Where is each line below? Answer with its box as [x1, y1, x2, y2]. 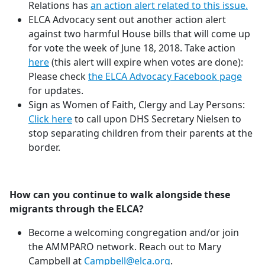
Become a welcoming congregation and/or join [28, 226, 239, 239]
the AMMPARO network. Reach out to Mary [28, 240, 221, 253]
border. [28, 141, 60, 154]
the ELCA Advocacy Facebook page [88, 70, 242, 83]
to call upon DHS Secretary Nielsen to [72, 112, 241, 125]
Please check [28, 70, 88, 83]
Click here [28, 112, 72, 125]
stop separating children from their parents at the [28, 127, 253, 140]
